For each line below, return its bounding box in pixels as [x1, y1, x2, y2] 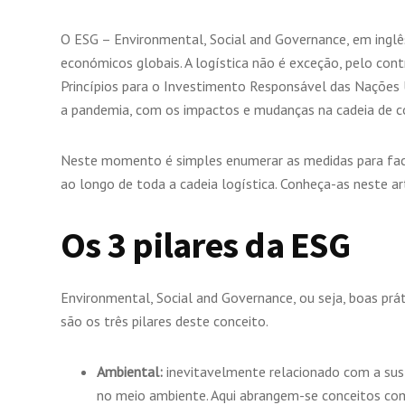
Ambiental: [97, 363, 163, 381]
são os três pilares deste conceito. [61, 312, 268, 331]
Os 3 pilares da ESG [61, 222, 356, 268]
